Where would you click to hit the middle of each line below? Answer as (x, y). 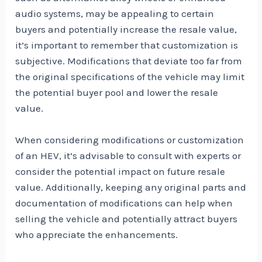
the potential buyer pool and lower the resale (117, 93)
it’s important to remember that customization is (127, 45)
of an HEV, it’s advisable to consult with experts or (128, 156)
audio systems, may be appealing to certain (115, 14)
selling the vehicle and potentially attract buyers (127, 219)
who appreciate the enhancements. (97, 235)
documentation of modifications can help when (124, 203)
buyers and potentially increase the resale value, (126, 30)
